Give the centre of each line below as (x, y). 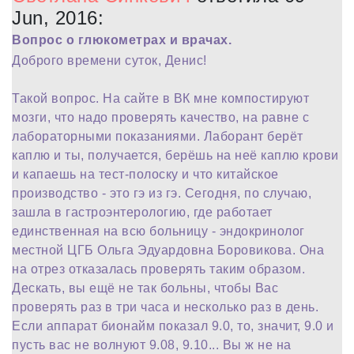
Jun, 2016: (58, 18)
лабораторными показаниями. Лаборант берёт (158, 136)
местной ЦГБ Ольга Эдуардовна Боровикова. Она (168, 250)
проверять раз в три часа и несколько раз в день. (165, 307)
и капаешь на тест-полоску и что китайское (145, 174)
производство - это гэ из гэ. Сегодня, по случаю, (162, 193)
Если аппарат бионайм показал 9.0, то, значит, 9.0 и (173, 326)
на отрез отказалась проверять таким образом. (158, 269)
